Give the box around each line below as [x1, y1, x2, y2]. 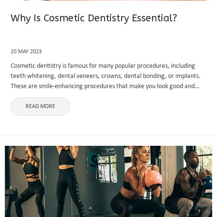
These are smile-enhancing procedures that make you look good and [11, 83, 195, 90]
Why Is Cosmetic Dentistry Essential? [11, 13, 178, 24]
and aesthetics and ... [11, 103, 69, 110]
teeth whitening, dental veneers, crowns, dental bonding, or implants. [11, 73, 201, 80]
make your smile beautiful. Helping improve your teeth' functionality [11, 93, 196, 100]
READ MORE [26, 104, 56, 109]
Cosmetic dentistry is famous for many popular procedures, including [11, 62, 196, 70]
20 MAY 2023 [11, 49, 42, 55]
